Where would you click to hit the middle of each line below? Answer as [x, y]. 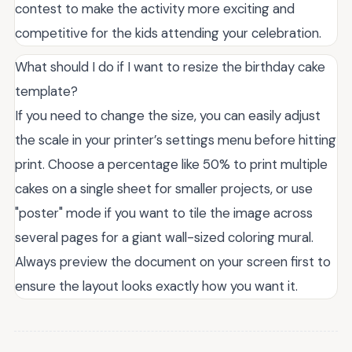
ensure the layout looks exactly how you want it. [156, 286]
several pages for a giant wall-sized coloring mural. [164, 237]
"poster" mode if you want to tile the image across [164, 213]
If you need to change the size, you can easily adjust [168, 115]
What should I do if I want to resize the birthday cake [170, 67]
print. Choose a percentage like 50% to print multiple [171, 164]
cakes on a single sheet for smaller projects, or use [164, 189]
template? [46, 91]
